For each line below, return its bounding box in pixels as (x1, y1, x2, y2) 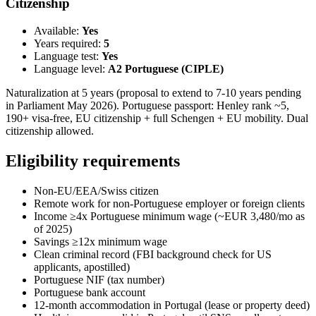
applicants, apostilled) (34, 260, 130, 273)
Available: (34, 25, 82, 37)
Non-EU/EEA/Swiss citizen (34, 184, 159, 197)
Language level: (34, 63, 108, 75)
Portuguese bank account (34, 286, 145, 298)
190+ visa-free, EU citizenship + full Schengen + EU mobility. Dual (6, 112, 308, 125)
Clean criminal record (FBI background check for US (34, 248, 272, 260)
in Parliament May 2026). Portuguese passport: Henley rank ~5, (6, 99, 289, 112)
